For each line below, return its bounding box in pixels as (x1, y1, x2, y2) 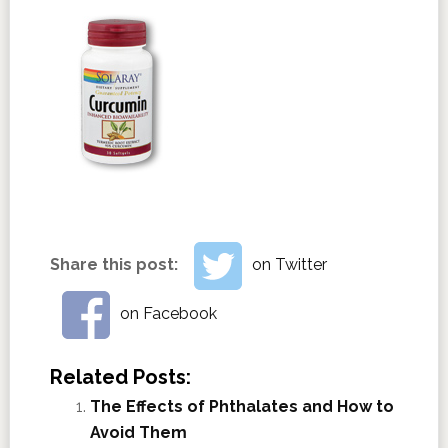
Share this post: (49, 255, 182, 275)
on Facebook (119, 303, 217, 323)
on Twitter (251, 255, 327, 275)
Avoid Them (89, 422, 187, 442)
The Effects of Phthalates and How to (89, 396, 394, 416)
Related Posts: (49, 364, 191, 389)
